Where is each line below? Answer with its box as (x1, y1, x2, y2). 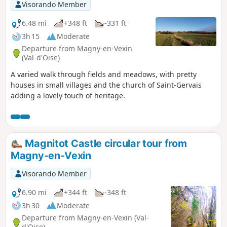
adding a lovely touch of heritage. (11, 90, 125, 100)
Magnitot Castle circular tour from (22, 137, 187, 149)
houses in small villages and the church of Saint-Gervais (11, 80, 202, 90)
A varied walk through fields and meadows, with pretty (11, 69, 197, 79)
